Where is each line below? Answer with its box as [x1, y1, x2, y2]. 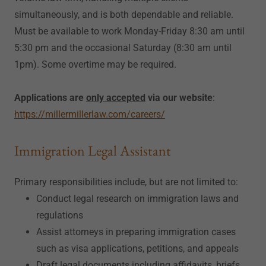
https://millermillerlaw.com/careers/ [14, 109, 165, 120]
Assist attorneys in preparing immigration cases [36, 226, 236, 237]
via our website [145, 92, 213, 103]
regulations [36, 210, 83, 221]
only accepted [86, 92, 145, 103]
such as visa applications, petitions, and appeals [36, 243, 239, 254]
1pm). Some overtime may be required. [14, 59, 176, 70]
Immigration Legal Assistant [14, 141, 171, 160]
